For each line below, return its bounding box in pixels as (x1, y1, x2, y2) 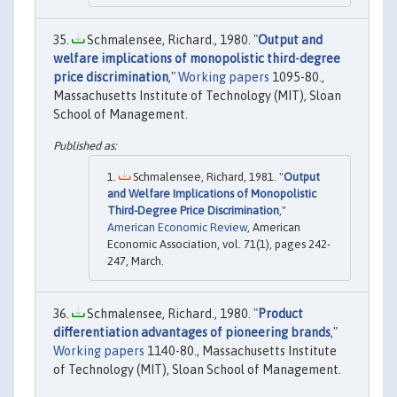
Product (258, 307, 303, 322)
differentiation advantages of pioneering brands (53, 325, 331, 340)
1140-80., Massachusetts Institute (144, 344, 337, 359)
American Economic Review (107, 221, 247, 235)
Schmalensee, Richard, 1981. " (130, 170, 284, 184)
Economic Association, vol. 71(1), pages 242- (107, 237, 331, 252)
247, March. (107, 254, 164, 269)
